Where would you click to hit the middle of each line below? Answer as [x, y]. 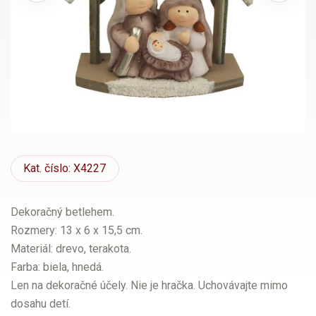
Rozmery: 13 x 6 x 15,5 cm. [77, 231]
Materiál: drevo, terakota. [71, 249]
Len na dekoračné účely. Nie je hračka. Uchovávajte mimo [149, 286]
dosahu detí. [41, 304]
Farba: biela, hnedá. [57, 267]
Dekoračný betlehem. [62, 212]
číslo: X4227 [74, 169]
